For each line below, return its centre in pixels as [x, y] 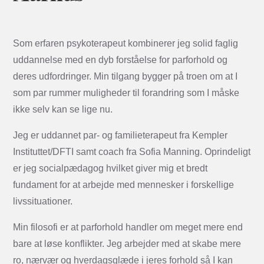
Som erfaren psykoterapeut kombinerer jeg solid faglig [126, 43]
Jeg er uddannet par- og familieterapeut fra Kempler [121, 135]
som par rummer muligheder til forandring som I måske [126, 93]
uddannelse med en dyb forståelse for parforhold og [121, 60]
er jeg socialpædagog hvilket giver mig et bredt [110, 168]
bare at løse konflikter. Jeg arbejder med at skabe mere [127, 243]
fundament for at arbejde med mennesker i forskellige [124, 184]
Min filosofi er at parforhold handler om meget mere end [128, 227]
